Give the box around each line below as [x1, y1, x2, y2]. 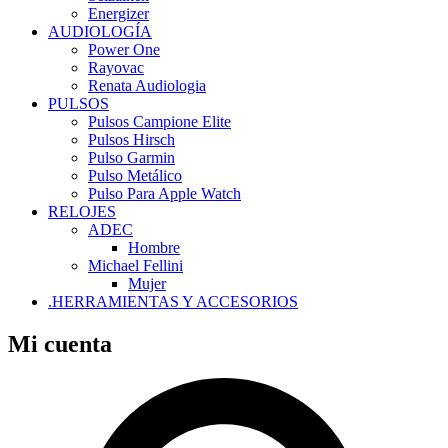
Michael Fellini [88, 257, 183, 275]
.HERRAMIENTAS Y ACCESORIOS [48, 293, 298, 311]
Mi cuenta [8, 331, 112, 358]
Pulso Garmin [88, 149, 175, 167]
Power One [88, 41, 160, 59]
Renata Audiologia [88, 77, 206, 95]
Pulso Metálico [88, 167, 182, 185]
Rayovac [88, 59, 144, 77]
